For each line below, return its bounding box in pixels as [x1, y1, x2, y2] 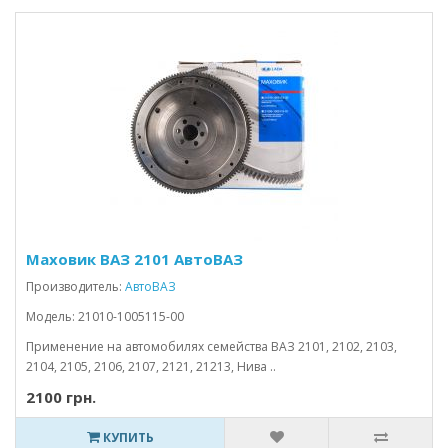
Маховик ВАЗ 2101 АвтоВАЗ [26, 249, 243, 269]
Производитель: [26, 278, 125, 295]
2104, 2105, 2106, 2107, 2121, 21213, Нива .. [26, 358, 276, 375]
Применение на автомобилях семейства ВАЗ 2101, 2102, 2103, [26, 338, 397, 355]
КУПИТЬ [99, 429, 154, 446]
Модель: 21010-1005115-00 [26, 308, 184, 325]
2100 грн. [26, 387, 96, 407]
